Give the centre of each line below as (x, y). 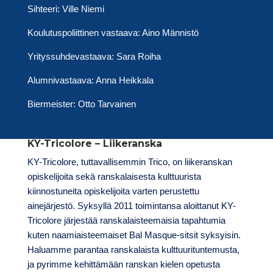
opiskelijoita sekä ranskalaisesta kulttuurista (114, 177)
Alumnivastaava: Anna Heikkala (90, 80)
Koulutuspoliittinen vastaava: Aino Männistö (113, 33)
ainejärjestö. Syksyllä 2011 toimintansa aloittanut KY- (131, 206)
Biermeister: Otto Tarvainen (81, 104)
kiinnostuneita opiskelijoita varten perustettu (113, 191)
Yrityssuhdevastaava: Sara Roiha (94, 57)
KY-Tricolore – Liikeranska (94, 144)
